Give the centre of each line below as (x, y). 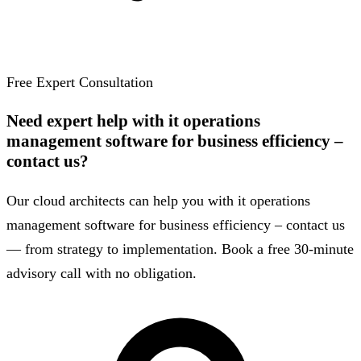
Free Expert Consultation (80, 83)
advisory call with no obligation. (102, 274)
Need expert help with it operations (133, 121)
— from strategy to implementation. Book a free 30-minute (180, 249)
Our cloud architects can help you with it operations (158, 201)
